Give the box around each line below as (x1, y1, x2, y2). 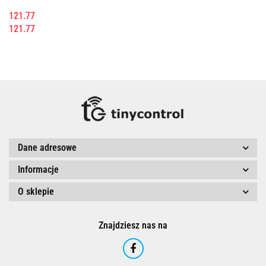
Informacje (18, 164, 59, 175)
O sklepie (18, 186, 54, 197)
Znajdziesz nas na (99, 220, 167, 231)
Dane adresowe (18, 142, 77, 153)
